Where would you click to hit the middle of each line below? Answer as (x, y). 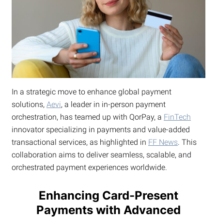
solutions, (29, 104)
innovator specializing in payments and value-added (101, 129)
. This (187, 142)
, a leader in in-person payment (113, 104)
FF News (163, 142)
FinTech (177, 117)
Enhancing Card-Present (108, 195)
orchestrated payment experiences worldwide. (89, 167)
